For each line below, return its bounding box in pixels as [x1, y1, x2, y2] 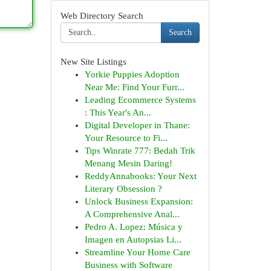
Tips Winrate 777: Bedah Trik [84, 146, 195, 155]
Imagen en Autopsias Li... [84, 235, 181, 244]
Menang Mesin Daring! [84, 158, 172, 168]
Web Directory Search [60, 11, 143, 21]
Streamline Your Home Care [84, 247, 191, 257]
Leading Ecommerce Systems [84, 95, 196, 105]
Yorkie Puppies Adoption [84, 70, 180, 79]
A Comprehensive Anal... [84, 209, 180, 219]
